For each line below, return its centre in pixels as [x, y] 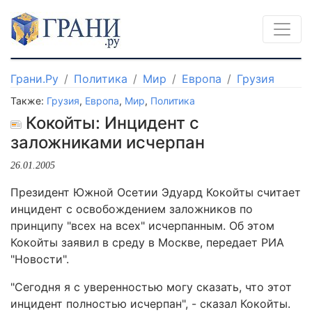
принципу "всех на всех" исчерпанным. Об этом [142, 226]
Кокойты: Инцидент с [110, 123]
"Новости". [40, 259]
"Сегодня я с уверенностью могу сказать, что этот [151, 287]
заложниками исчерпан [108, 142]
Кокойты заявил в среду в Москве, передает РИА [147, 242]
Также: [29, 101]
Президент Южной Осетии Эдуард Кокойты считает [156, 192]
